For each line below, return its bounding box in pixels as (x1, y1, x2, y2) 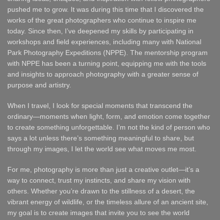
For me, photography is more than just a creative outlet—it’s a (7, 165, 199, 173)
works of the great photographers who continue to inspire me (7, 16, 196, 24)
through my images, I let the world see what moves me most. (7, 145, 196, 153)
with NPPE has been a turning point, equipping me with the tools (7, 59, 206, 67)
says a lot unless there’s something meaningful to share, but (7, 134, 194, 142)
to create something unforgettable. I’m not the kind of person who (7, 123, 210, 131)
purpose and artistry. (7, 81, 71, 89)
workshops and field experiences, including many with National (7, 38, 201, 46)
